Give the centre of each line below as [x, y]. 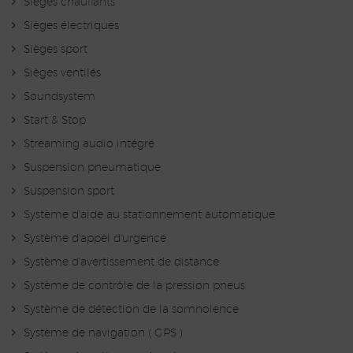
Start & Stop [55, 121]
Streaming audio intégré [89, 145]
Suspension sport [69, 192]
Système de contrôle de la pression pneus [134, 286]
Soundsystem [59, 97]
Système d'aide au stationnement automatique [149, 216]
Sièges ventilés [62, 74]
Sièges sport [56, 50]
